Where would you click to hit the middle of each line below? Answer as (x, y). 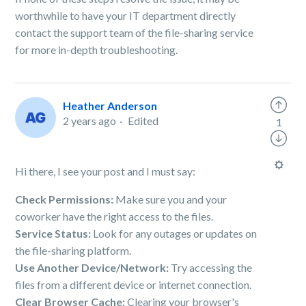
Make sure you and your (171, 199)
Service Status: (54, 233)
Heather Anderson (110, 106)
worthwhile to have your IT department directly (126, 15)
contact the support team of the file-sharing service (135, 32)
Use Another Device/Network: (93, 267)
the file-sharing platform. (73, 250)
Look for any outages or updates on (175, 233)
